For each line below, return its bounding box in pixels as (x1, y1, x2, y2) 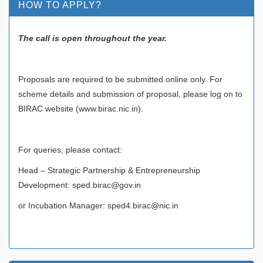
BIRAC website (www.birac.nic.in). (18, 103, 143, 113)
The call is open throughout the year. (18, 33, 167, 43)
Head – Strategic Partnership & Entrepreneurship (18, 165, 200, 175)
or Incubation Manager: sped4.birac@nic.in (18, 200, 178, 210)
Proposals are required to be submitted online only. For (18, 74, 222, 84)
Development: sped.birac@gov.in (18, 180, 141, 190)
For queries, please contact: (18, 144, 122, 154)
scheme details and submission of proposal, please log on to (18, 89, 242, 99)
